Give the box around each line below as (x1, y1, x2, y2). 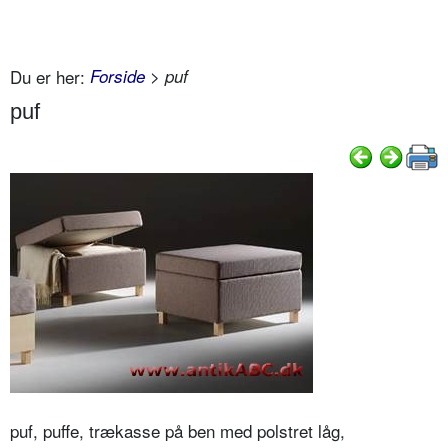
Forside (90, 63, 145, 88)
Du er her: (10, 63, 85, 89)
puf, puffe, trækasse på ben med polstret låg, (10, 418, 345, 444)
